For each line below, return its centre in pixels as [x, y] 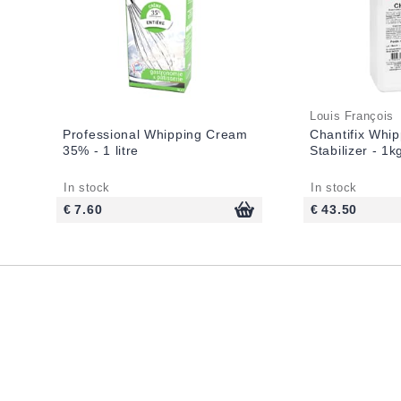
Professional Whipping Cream [155, 134]
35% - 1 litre [101, 150]
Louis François [352, 117]
